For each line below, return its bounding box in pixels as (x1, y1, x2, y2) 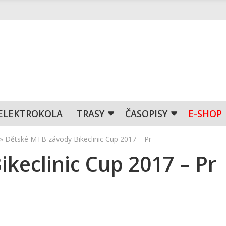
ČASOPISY (125, 107, 167, 120)
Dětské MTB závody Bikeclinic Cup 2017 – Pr (5, 134, 151, 144)
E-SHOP (188, 107, 222, 120)
